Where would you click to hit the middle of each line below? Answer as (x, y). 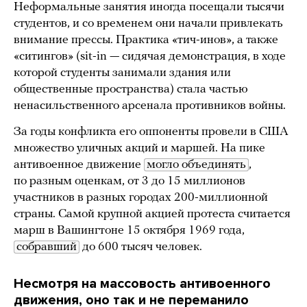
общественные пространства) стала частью (131, 90)
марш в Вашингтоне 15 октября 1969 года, (129, 231)
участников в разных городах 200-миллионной (141, 198)
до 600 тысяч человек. (141, 247)
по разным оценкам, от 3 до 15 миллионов (130, 182)
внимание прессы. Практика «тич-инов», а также (146, 40)
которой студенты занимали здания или (122, 73)
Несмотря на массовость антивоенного (142, 284)
